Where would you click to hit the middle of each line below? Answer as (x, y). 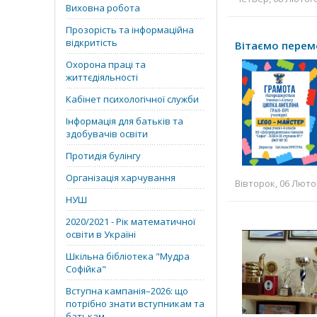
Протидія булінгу (103, 156)
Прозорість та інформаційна (130, 30)
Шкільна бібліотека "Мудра (128, 256)
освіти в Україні (101, 234)
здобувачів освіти (107, 134)
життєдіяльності (102, 77)
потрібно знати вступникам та (135, 304)
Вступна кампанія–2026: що (127, 291)
